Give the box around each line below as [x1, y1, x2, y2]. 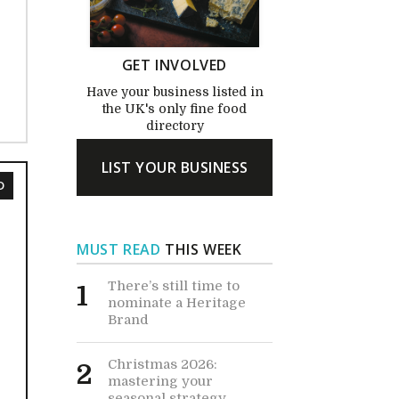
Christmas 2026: [108, 355, 217, 372]
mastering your [108, 372, 213, 389]
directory [145, 118, 204, 133]
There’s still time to [108, 277, 240, 294]
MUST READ [77, 239, 161, 259]
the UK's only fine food [102, 101, 247, 116]
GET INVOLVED [121, 54, 228, 75]
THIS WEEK [160, 239, 242, 259]
